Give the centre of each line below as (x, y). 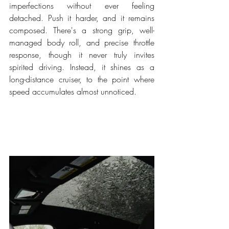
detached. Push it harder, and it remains (82, 18)
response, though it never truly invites (82, 55)
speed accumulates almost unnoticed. (73, 92)
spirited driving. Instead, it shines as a (82, 67)
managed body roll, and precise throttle (82, 43)
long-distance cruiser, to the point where (82, 79)
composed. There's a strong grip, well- (82, 30)
